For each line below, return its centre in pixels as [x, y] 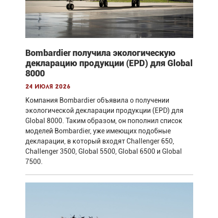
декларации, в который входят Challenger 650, [100, 141]
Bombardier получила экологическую [100, 53]
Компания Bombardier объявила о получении [97, 100]
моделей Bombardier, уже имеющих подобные [98, 131]
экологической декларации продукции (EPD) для [104, 110]
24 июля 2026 [48, 87]
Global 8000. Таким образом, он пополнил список [104, 120]
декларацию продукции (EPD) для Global [109, 63]
